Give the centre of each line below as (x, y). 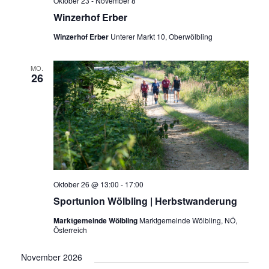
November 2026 (51, 257)
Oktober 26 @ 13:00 (86, 184)
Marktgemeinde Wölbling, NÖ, (188, 220)
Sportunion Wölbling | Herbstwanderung (145, 201)
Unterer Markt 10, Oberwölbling (161, 36)
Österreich (70, 230)
